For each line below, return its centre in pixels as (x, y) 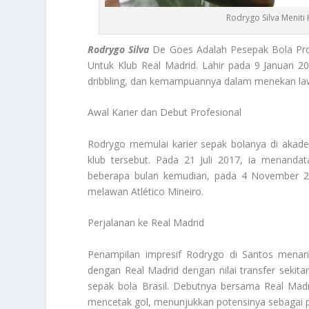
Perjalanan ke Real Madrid (146, 223)
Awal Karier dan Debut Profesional (165, 112)
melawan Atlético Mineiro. (146, 191)
